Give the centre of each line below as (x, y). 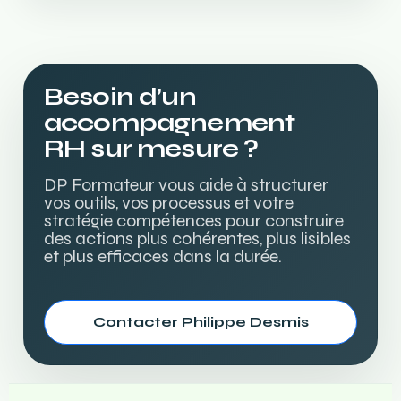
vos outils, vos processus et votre (169, 203)
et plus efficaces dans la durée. (163, 256)
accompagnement (170, 123)
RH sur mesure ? (151, 149)
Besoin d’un (120, 97)
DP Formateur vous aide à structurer (186, 185)
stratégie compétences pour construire (194, 221)
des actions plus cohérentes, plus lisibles (197, 239)
